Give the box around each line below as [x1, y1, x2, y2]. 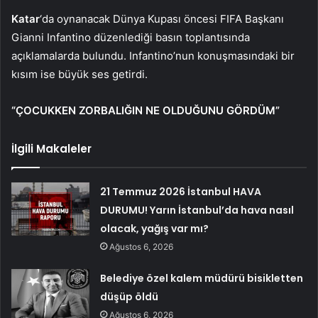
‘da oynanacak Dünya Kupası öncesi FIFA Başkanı [40, 12, 284, 26]
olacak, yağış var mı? [100, 221, 209, 236]
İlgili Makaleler [11, 141, 92, 157]
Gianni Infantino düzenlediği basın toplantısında [11, 31, 250, 45]
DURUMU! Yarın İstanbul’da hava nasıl [100, 203, 295, 218]
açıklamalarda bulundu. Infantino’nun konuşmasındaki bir [11, 49, 295, 63]
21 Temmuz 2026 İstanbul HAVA [100, 185, 262, 199]
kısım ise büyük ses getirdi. [11, 67, 148, 82]
